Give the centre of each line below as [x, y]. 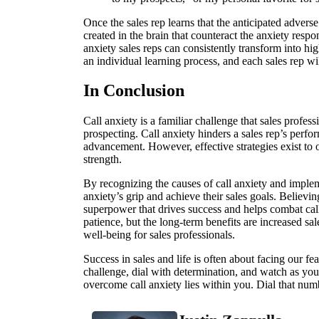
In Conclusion [134, 91]
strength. [103, 159]
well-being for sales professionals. [159, 235]
